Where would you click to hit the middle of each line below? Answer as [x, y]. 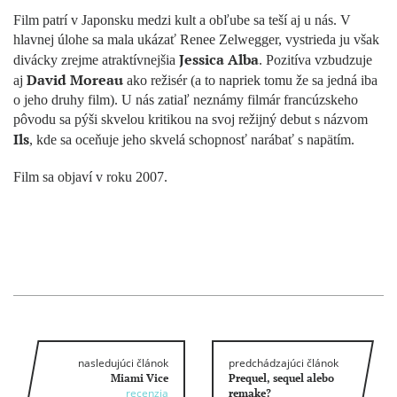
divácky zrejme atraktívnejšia [96, 60]
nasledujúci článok [123, 363]
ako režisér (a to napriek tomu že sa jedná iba [250, 80]
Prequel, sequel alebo [281, 378]
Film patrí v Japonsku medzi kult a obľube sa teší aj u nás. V [182, 20]
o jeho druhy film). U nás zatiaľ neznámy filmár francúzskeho [186, 100]
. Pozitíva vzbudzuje [315, 60]
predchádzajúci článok [284, 363]
